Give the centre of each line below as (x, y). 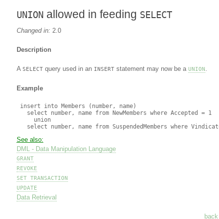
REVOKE (27, 168)
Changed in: (33, 31)
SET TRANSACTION (42, 178)
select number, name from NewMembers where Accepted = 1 (114, 113)
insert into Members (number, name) (76, 106)
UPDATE (27, 188)
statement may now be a (151, 69)
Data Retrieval (36, 197)
